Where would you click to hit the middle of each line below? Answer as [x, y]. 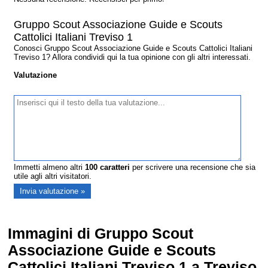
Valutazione [36, 75]
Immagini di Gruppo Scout [101, 234]
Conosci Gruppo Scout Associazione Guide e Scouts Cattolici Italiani [133, 48]
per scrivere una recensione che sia [193, 167]
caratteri [114, 167]
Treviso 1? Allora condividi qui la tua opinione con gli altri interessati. [133, 57]
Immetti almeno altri [50, 167]
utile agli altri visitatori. [53, 176]
